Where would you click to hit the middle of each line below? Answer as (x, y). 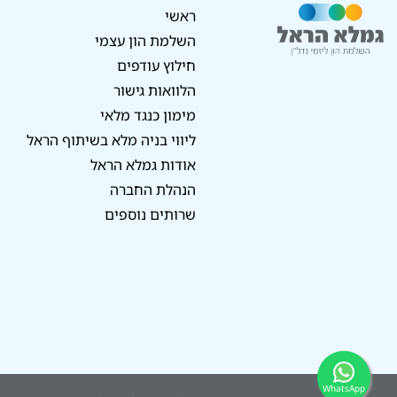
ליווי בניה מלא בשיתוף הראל (112, 140)
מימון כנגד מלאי (148, 115)
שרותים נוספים (151, 214)
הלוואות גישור (155, 90)
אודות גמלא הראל (144, 165)
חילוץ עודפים (157, 66)
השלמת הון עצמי (146, 41)
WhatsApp (344, 388)
